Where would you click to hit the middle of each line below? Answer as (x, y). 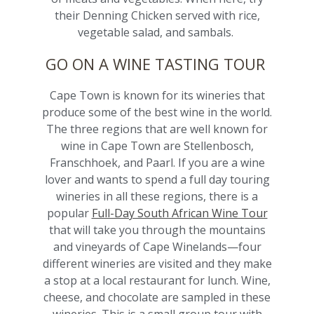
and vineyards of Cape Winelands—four (157, 247)
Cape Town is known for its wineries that (157, 96)
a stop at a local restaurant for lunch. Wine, (157, 281)
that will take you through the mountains (157, 230)
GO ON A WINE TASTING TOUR (157, 64)
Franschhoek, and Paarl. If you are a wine (157, 163)
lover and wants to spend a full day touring (157, 180)
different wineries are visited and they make (157, 264)
